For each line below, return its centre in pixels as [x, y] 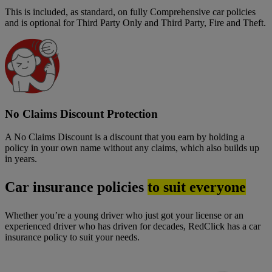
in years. [21, 159]
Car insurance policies [76, 187]
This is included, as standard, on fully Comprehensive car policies [130, 12]
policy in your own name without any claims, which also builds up [132, 148]
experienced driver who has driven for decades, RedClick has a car [133, 226]
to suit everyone [197, 187]
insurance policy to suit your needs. [72, 237]
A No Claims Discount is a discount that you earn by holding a [125, 137]
